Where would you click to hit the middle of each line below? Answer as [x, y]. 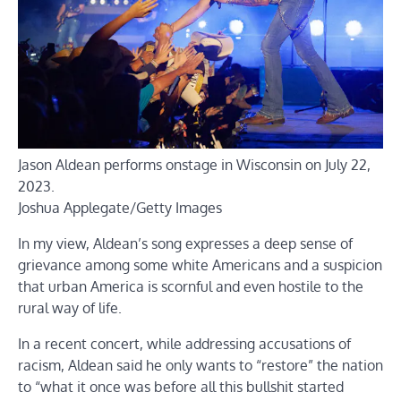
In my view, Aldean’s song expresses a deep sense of [185, 243]
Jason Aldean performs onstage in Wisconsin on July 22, [194, 164]
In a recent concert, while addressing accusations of [184, 343]
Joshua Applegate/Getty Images [120, 207]
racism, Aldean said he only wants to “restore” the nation [200, 365]
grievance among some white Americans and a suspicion [200, 264]
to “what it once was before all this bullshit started [181, 386]
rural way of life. [70, 307]
